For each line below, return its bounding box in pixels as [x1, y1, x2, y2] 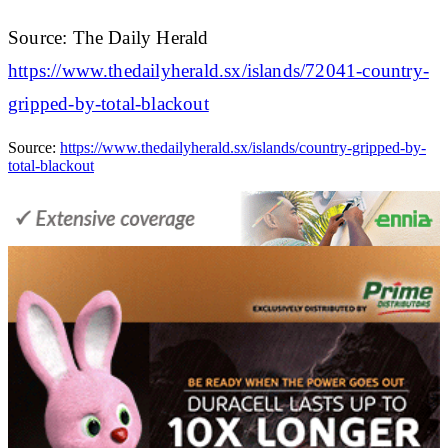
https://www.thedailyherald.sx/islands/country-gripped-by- [60, 138, 426, 156]
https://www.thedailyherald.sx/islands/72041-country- [8, 59, 429, 81]
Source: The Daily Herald [8, 26, 209, 48]
